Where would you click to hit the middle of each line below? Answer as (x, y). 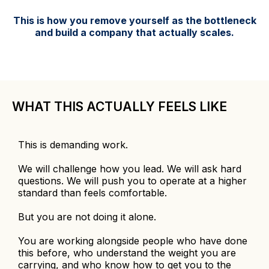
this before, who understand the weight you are (127, 253)
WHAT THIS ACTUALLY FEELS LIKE (119, 107)
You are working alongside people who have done (133, 241)
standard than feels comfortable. (92, 193)
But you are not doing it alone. (87, 217)
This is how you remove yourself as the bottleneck (134, 21)
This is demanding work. (73, 145)
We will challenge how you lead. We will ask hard (130, 169)
